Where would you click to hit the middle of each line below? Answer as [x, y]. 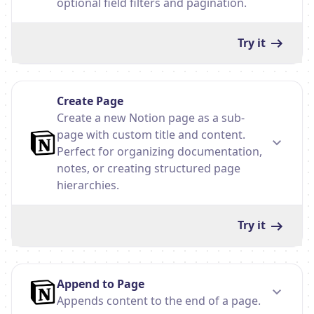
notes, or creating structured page [149, 169]
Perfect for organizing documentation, [159, 152]
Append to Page [101, 284]
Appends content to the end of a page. [159, 300]
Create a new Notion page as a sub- [151, 118]
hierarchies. [88, 185]
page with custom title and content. [151, 135]
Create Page [90, 101]
